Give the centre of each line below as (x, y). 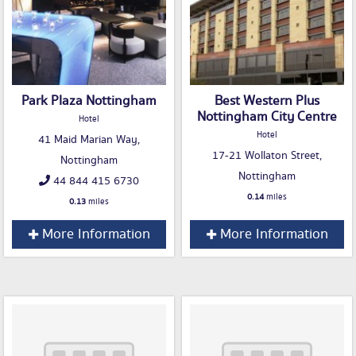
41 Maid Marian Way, (89, 140)
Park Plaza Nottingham (89, 101)
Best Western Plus (267, 101)
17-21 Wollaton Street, (267, 156)
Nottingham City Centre (267, 117)
